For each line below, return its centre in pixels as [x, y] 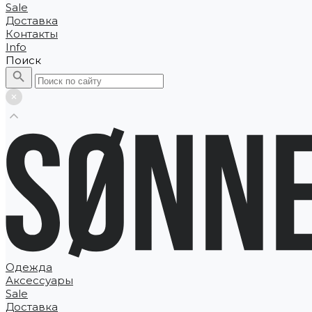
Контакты [32, 34]
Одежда [29, 267]
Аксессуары [39, 280]
